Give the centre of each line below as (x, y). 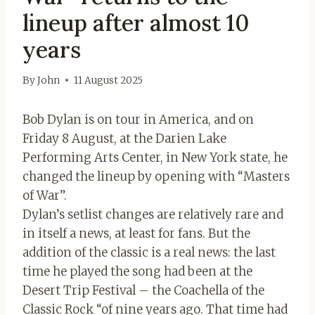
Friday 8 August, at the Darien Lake (124, 138)
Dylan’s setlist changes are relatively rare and (153, 214)
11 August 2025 (109, 80)
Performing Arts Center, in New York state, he (155, 157)
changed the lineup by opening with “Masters (156, 176)
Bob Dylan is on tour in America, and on (138, 119)
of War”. (45, 195)
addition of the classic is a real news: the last (149, 252)
